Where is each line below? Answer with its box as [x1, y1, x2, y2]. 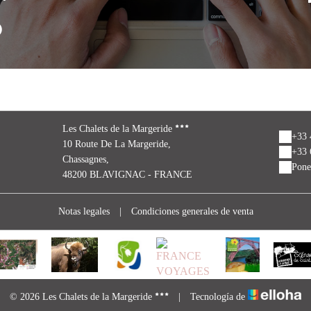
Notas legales [58, 206, 110, 217]
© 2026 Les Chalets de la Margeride [10, 292, 153, 302]
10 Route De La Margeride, [62, 139, 171, 149]
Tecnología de [187, 292, 249, 302]
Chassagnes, [62, 154, 109, 165]
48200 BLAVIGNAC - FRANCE [62, 169, 192, 180]
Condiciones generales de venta [131, 206, 253, 217]
